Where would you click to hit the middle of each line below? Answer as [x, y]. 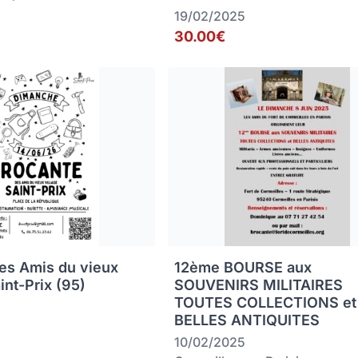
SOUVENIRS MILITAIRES [259, 285]
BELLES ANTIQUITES [247, 320]
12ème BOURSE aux [243, 268]
